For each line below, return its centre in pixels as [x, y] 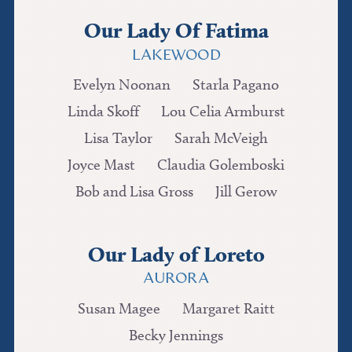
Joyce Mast [101, 165]
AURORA [176, 280]
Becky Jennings [176, 335]
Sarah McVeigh [221, 138]
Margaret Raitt [228, 308]
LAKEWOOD [176, 56]
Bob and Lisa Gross [134, 192]
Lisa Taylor [118, 138]
